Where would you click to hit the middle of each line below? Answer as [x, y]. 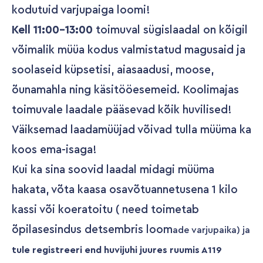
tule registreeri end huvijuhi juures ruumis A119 [117, 250]
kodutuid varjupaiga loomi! [81, 10]
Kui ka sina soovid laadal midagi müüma [113, 170]
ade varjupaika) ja [211, 230]
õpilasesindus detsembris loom [92, 230]
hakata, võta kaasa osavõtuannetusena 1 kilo [125, 190]
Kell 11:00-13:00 [52, 30]
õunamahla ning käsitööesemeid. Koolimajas [125, 90]
